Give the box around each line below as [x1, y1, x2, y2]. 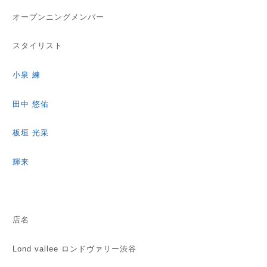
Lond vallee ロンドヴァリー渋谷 [13, 244, 137, 253]
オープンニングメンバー [13, 12, 105, 21]
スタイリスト [13, 41, 63, 51]
